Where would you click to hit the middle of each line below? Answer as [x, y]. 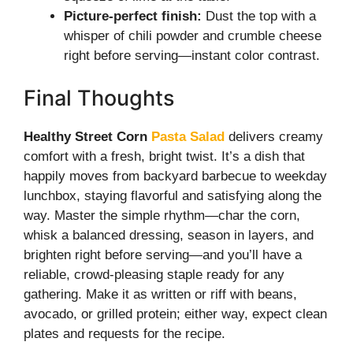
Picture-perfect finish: [133, 16]
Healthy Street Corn [87, 136]
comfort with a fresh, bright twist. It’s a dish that [164, 156]
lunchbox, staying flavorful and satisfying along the [173, 195]
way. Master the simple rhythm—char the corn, [162, 215]
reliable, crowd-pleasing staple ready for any [154, 274]
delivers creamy [274, 136]
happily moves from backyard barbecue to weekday [175, 176]
